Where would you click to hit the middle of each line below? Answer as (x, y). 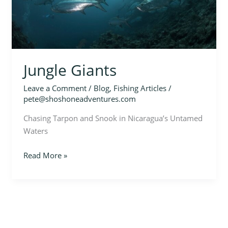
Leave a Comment (55, 88)
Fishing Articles (140, 88)
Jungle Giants (70, 70)
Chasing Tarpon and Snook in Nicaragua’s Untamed (113, 118)
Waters (35, 131)
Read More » (45, 155)
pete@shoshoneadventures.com (79, 99)
